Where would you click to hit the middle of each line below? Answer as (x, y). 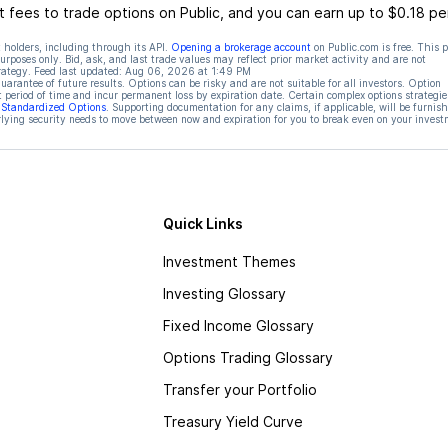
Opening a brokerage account (240, 47)
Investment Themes (229, 261)
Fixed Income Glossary (238, 325)
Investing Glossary (224, 293)
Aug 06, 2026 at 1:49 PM (187, 71)
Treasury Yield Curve (232, 421)
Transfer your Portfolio (239, 389)
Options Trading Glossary (247, 357)
